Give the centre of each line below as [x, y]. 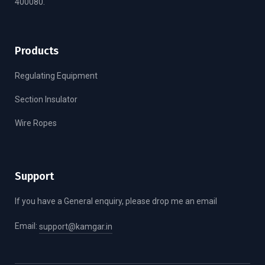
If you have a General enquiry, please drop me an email [116, 201]
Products [37, 51]
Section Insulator [46, 99]
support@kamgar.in [76, 227]
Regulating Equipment [56, 76]
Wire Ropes [36, 123]
